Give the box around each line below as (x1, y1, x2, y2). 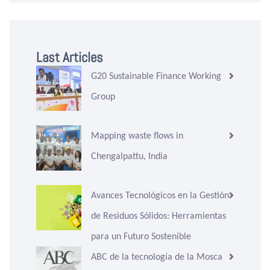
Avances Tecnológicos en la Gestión (91, 189, 229, 201)
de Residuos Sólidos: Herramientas (91, 210, 226, 222)
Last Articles (36, 48, 103, 67)
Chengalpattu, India (91, 150, 168, 162)
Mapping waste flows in (91, 130, 183, 142)
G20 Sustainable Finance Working (91, 70, 221, 82)
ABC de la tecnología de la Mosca (91, 251, 222, 263)
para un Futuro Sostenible (91, 230, 191, 242)
